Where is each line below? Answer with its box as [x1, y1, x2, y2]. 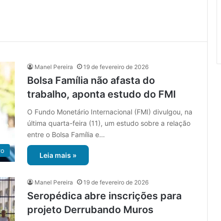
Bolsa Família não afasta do [27, 74, 155, 87]
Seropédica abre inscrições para [27, 190, 182, 202]
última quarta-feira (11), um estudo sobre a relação [27, 119, 190, 128]
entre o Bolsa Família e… [27, 130, 105, 139]
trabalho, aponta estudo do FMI [27, 88, 176, 101]
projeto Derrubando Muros [27, 204, 153, 216]
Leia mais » [39, 151, 76, 160]
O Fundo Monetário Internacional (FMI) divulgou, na [27, 108, 192, 116]
